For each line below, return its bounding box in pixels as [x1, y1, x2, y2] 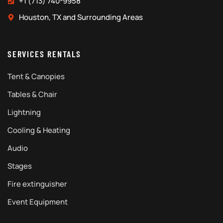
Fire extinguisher [7, 179, 67, 189]
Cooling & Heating [7, 125, 70, 135]
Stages [7, 161, 32, 171]
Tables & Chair [7, 89, 57, 100]
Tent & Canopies [7, 71, 65, 82]
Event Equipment [7, 197, 68, 207]
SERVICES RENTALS [7, 48, 81, 59]
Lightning [7, 107, 41, 117]
